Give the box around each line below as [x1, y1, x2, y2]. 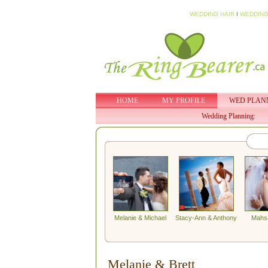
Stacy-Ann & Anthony [175, 214, 237, 221]
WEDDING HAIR [189, 11, 234, 17]
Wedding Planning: [201, 112, 255, 120]
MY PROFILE [162, 96, 205, 105]
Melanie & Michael [114, 214, 166, 221]
